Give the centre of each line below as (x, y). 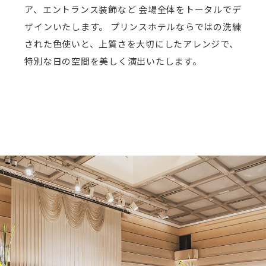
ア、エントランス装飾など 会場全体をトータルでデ (133, 9)
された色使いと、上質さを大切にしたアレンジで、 (132, 44)
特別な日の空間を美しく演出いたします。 (113, 61)
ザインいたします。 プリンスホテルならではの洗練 (133, 27)
